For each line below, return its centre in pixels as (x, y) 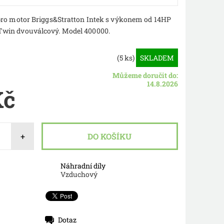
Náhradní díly (83, 165)
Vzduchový (79, 174)
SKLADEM (157, 57)
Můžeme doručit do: (145, 75)
